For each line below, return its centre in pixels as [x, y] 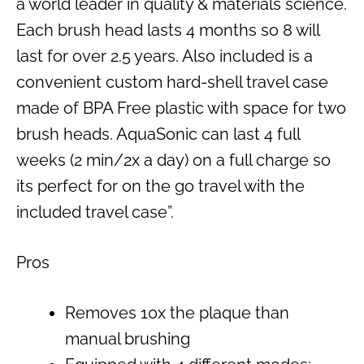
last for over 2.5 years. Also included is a [165, 56]
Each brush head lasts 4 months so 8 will [168, 30]
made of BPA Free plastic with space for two [181, 108]
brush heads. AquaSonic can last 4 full [158, 134]
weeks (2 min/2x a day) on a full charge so [173, 160]
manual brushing [128, 338]
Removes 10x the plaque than [177, 312]
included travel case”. [95, 212]
